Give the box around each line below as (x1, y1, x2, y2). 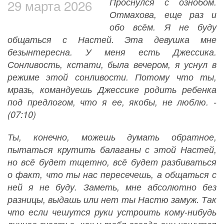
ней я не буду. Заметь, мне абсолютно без (7, 180, 216, 193)
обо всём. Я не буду (109, 20, 216, 33)
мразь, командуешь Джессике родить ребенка (7, 83, 216, 96)
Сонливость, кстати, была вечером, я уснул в (7, 58, 216, 71)
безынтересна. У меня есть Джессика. (7, 45, 216, 58)
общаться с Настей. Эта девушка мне (7, 33, 216, 46)
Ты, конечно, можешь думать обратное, (7, 130, 216, 143)
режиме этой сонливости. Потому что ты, (7, 70, 216, 83)
